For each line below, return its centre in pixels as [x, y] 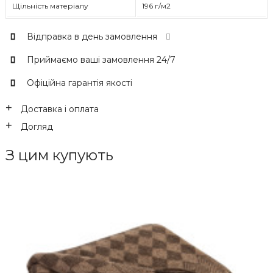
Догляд [35, 126]
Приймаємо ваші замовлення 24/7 [101, 59]
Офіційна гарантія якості [79, 83]
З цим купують [59, 155]
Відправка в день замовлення [93, 36]
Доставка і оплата [58, 109]
